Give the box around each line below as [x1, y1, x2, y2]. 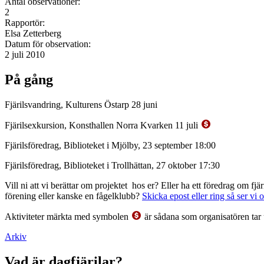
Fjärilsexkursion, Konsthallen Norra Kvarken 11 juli [5, 120, 200, 130]
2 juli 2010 [5, 49, 45, 60]
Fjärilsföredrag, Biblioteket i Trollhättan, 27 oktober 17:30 [5, 160, 220, 170]
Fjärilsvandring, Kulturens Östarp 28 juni [5, 99, 157, 110]
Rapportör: [5, 17, 47, 28]
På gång [5, 71, 53, 87]
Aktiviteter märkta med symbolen [5, 211, 131, 222]
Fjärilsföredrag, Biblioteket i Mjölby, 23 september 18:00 [5, 140, 216, 150]
